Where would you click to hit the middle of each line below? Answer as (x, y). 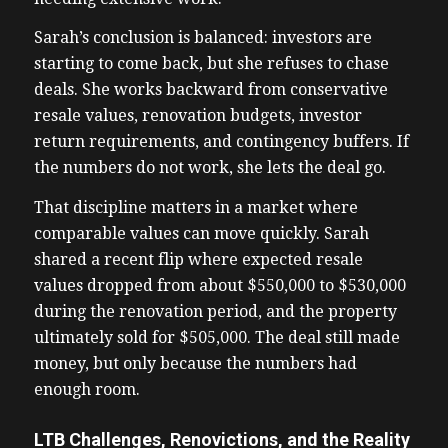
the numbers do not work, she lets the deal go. (211, 168)
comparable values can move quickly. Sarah (201, 234)
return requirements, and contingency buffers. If (221, 142)
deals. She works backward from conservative (210, 90)
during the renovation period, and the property (215, 312)
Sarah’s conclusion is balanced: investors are (202, 38)
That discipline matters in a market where (195, 208)
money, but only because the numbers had (195, 364)
